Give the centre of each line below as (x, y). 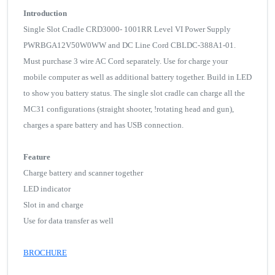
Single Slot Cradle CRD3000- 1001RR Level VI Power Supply (127, 29)
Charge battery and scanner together (83, 173)
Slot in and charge (53, 205)
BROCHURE (45, 253)
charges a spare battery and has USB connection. (104, 125)
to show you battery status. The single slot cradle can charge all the (134, 93)
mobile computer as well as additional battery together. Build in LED (137, 77)
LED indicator (47, 189)
